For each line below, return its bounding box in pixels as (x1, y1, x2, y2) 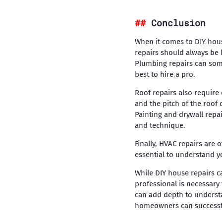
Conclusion (151, 17, 206, 29)
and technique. (135, 121, 185, 130)
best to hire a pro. (135, 70, 195, 79)
